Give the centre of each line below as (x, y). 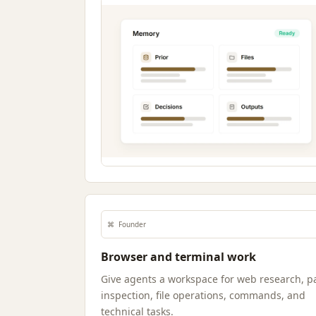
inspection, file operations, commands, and (203, 295)
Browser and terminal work (178, 257)
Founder (132, 224)
